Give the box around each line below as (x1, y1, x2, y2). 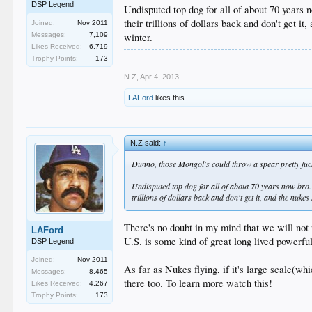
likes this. (153, 93, 187, 102)
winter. (124, 30, 153, 44)
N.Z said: (130, 138, 164, 147)
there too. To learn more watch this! (124, 276, 273, 290)
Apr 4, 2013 (140, 72, 180, 81)
